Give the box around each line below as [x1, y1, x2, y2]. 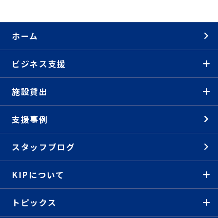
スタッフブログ [11, 141, 75, 153]
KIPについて [11, 168, 65, 181]
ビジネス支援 [11, 57, 66, 70]
